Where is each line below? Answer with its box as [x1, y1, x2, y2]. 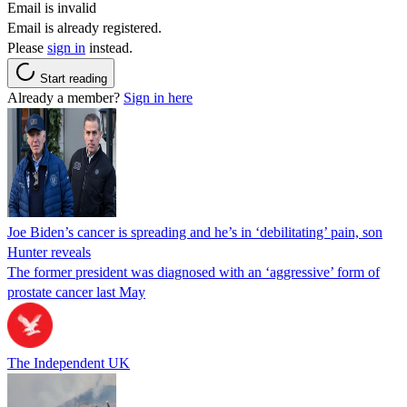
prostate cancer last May [7, 283, 145, 300]
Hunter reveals [7, 243, 91, 260]
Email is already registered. [7, 19, 162, 35]
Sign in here [124, 89, 193, 105]
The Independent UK [7, 354, 130, 371]
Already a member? [7, 89, 124, 105]
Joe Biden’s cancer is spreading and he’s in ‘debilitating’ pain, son [7, 223, 382, 240]
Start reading [40, 71, 107, 85]
